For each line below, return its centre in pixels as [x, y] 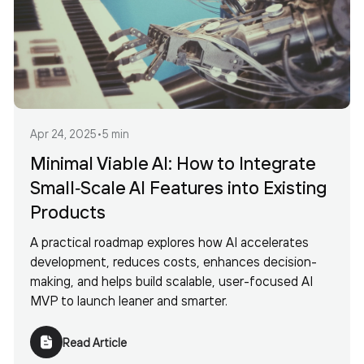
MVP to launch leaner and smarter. [129, 300]
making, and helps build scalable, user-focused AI [171, 281]
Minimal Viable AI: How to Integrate [173, 163]
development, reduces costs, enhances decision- [173, 261]
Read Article [95, 342]
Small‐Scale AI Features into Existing [178, 187]
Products [68, 212]
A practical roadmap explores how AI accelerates [169, 242]
